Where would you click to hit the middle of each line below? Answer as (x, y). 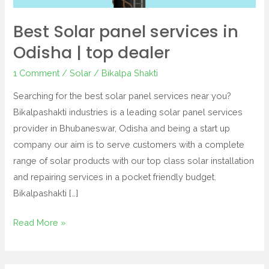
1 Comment (37, 73)
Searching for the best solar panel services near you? (122, 96)
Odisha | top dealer (92, 53)
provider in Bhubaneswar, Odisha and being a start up (122, 128)
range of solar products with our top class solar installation (134, 161)
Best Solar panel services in (126, 32)
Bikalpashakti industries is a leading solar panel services (128, 112)
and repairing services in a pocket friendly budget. (115, 177)
